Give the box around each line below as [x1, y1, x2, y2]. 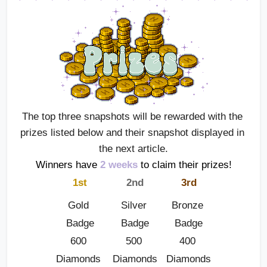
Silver [120, 199, 147, 211]
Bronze [171, 199, 203, 211]
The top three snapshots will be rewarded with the [21, 110, 243, 122]
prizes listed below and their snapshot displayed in [20, 126, 244, 138]
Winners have [35, 159, 97, 170]
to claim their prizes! [137, 159, 232, 170]
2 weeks [100, 159, 138, 170]
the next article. [99, 142, 168, 154]
